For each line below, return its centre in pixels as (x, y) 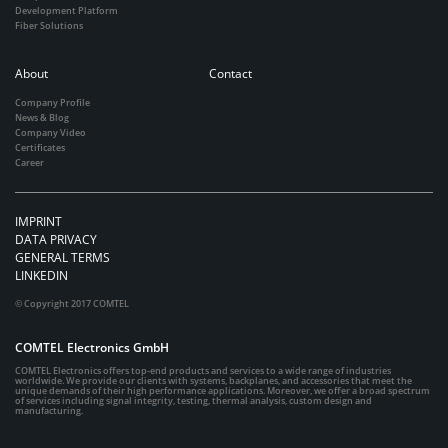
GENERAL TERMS (62, 257)
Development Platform (66, 10)
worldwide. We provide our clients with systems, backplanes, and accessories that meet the (213, 380)
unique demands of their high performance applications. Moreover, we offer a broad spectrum (222, 390)
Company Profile (52, 102)
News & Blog (42, 117)
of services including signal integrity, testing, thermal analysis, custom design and (193, 400)
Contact (230, 73)
